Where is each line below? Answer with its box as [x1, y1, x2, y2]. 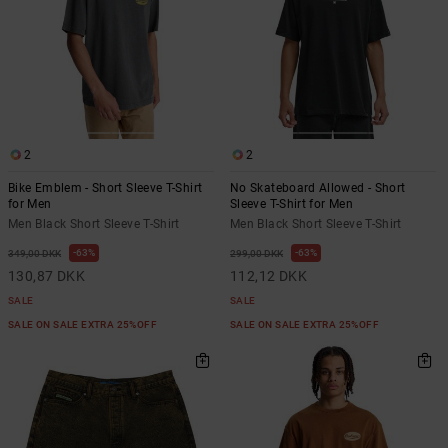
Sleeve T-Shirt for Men [230, 196, 353, 211]
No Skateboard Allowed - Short [230, 180, 406, 195]
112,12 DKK [230, 267, 308, 284]
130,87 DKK [8, 267, 86, 284]
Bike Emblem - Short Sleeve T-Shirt [8, 180, 203, 195]
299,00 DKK [230, 247, 283, 259]
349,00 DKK [8, 247, 61, 259]
